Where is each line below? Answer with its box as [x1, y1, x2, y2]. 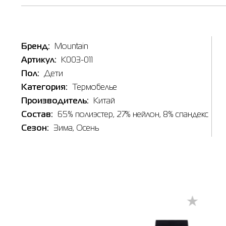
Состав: [21, 111, 53, 119]
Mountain [54, 43, 88, 50]
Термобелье [70, 84, 117, 91]
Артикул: [21, 57, 56, 64]
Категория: [21, 84, 68, 91]
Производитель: [21, 98, 89, 105]
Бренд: [21, 43, 50, 50]
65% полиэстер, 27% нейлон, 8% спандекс [55, 111, 208, 119]
